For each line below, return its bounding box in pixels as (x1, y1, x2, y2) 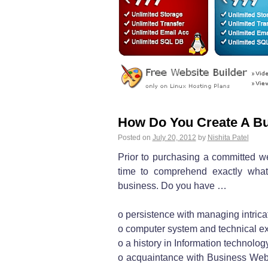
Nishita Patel (207, 133, 249, 142)
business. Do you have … (117, 180, 227, 191)
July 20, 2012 (152, 133, 196, 142)
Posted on (117, 133, 151, 142)
